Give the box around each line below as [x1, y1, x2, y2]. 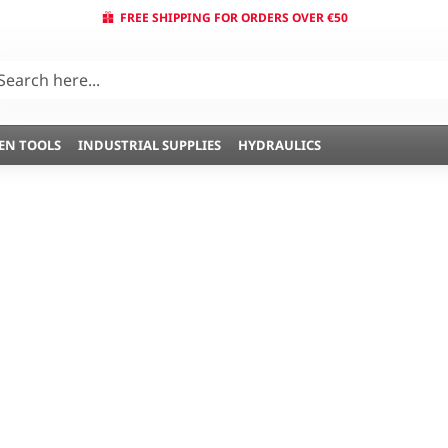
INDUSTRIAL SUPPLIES [78, 135, 221, 154]
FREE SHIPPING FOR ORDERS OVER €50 [119, 8, 348, 26]
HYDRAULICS [238, 135, 321, 154]
